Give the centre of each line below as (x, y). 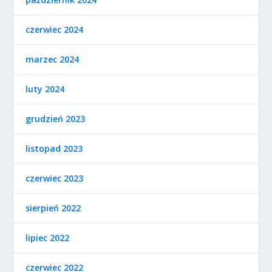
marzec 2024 (53, 59)
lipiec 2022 (48, 238)
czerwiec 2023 (55, 178)
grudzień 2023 (56, 119)
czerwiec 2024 (55, 29)
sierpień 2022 (53, 208)
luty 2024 (45, 89)
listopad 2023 (54, 148)
